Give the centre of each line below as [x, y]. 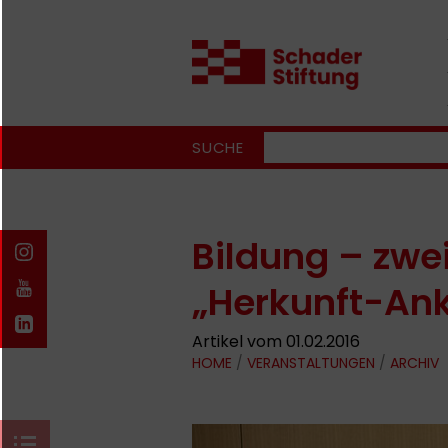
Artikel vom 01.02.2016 [276, 341]
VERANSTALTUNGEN [311, 363]
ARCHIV [414, 363]
